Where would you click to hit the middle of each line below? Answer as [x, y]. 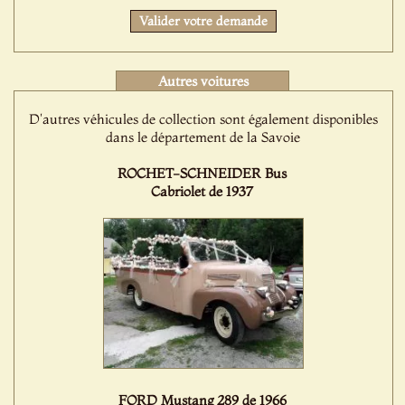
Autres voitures [203, 81]
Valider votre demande [203, 21]
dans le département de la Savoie [203, 137]
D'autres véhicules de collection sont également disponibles [203, 119]
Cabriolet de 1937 [202, 192]
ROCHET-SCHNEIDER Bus [202, 174]
